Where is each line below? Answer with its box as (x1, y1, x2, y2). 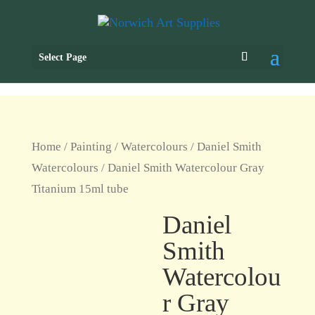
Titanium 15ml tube (31, 182, 129, 195)
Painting (70, 140, 112, 153)
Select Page (38, 52, 86, 63)
